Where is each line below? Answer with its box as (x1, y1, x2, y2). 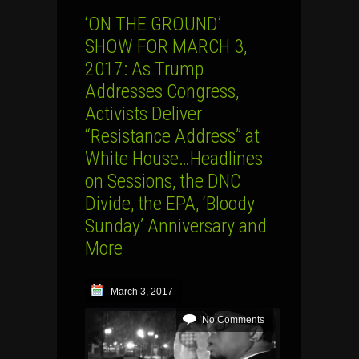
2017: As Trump (85, 58, 204, 81)
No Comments (201, 314, 264, 326)
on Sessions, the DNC (85, 170, 240, 193)
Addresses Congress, (85, 80, 239, 103)
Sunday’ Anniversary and (85, 215, 267, 238)
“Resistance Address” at (85, 125, 260, 148)
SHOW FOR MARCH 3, (85, 35, 247, 58)
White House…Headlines (85, 147, 263, 171)
